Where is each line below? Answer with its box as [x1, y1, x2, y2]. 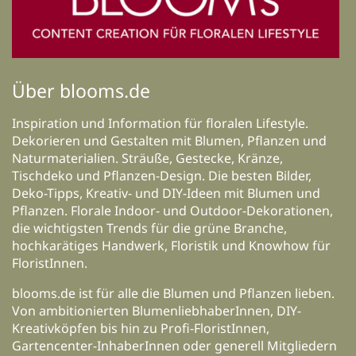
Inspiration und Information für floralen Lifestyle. [12, 114, 308, 133]
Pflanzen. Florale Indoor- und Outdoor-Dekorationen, [12, 202, 333, 220]
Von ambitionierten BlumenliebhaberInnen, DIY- [12, 302, 301, 320]
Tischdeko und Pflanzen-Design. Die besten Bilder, [12, 167, 311, 185]
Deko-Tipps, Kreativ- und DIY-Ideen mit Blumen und [12, 184, 320, 203]
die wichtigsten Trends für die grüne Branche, [12, 219, 287, 238]
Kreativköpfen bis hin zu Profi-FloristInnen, [12, 319, 269, 338]
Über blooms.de [12, 78, 150, 104]
